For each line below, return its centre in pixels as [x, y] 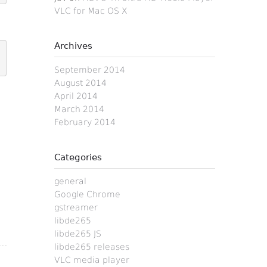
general [70, 181]
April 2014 [76, 96]
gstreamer [76, 207]
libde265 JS [78, 234]
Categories [78, 157]
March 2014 [79, 109]
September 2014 [90, 70]
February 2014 [85, 122]
